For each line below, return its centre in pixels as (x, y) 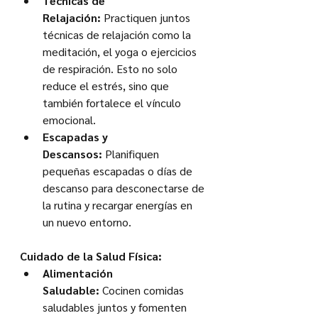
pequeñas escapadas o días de (119, 171)
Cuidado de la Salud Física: (91, 256)
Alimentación (79, 273)
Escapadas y (77, 137)
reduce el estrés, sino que (107, 86)
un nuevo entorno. (87, 222)
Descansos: (72, 154)
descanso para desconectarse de (125, 188)
